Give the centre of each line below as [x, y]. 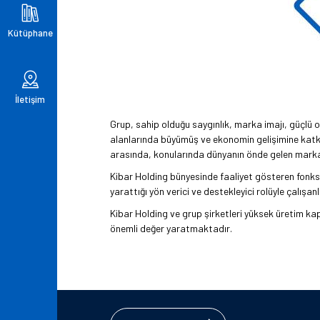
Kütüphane [30, 32]
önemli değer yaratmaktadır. [171, 228]
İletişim [30, 99]
